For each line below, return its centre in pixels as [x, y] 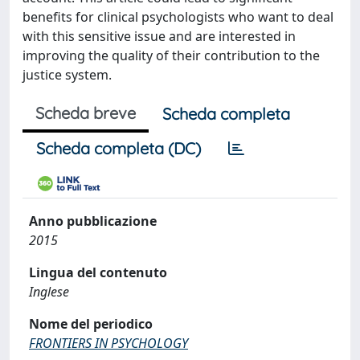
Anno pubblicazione [93, 221]
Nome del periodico [91, 323]
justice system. [67, 74]
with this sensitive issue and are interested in [159, 36]
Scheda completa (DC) [119, 148]
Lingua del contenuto [98, 272]
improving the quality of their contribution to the [171, 55]
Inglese [49, 291]
